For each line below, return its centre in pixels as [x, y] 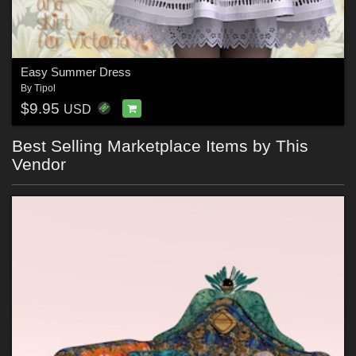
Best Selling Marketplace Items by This [160, 146]
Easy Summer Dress [75, 72]
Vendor [39, 164]
